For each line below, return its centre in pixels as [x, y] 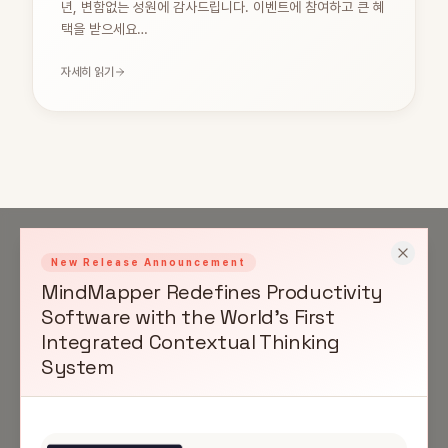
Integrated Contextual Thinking [191, 341]
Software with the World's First [188, 316]
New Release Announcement [148, 261]
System [77, 366]
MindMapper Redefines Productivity [212, 291]
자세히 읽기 [87, 71]
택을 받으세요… [104, 28]
